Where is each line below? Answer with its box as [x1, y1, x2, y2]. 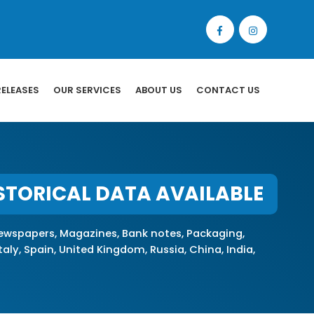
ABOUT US [135, 83, 182, 97]
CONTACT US [196, 83, 260, 97]
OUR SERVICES [53, 83, 121, 97]
